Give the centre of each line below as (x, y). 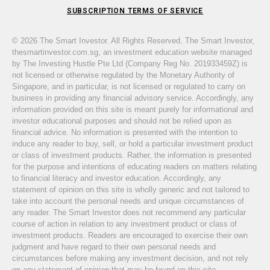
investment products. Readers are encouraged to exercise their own (130, 235)
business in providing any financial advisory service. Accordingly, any (133, 98)
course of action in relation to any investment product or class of (124, 224)
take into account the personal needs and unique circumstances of (128, 201)
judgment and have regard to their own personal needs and (114, 246)
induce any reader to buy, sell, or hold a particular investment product (133, 143)
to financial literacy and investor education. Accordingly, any (117, 178)
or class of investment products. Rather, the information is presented (132, 155)
